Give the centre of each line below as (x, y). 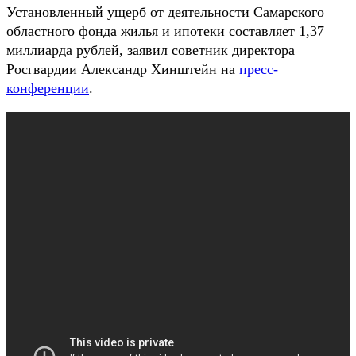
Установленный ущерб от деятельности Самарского (165, 12)
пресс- (259, 69)
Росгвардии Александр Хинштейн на (123, 69)
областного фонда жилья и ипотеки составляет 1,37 (165, 31)
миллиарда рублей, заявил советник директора (151, 50)
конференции (48, 88)
